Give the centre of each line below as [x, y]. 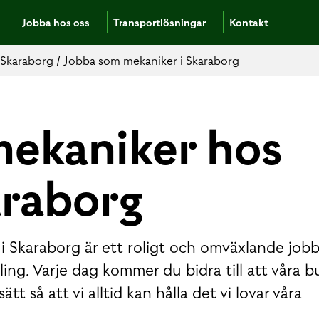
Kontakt [249, 22]
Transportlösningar [159, 22]
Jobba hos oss [56, 22]
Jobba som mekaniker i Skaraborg [151, 61]
